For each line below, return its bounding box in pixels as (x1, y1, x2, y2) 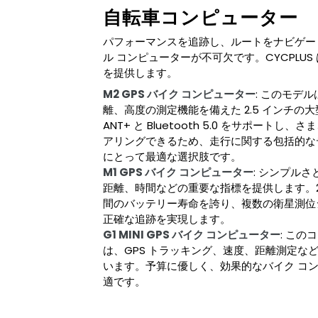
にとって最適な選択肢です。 (103, 149, 241, 165)
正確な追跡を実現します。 (103, 212, 231, 227)
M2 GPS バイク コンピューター (103, 87, 256, 102)
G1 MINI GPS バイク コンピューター (103, 227, 280, 243)
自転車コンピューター (103, 4, 298, 31)
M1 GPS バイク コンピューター (103, 165, 253, 180)
